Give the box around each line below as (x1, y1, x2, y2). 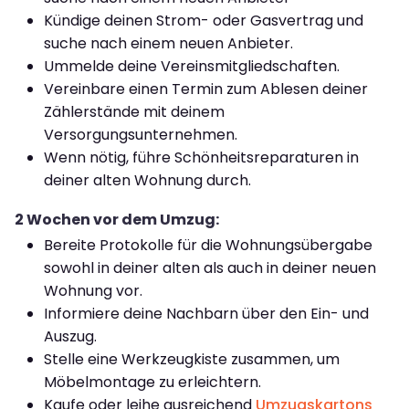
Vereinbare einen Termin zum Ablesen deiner (44, 78, 368, 100)
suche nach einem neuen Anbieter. (44, 32, 293, 54)
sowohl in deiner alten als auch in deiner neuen (44, 257, 376, 278)
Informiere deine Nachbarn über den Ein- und (44, 302, 369, 324)
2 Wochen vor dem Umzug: (15, 208, 219, 230)
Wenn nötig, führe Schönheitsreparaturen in (44, 146, 359, 168)
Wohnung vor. (44, 279, 142, 301)
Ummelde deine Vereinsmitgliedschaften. (44, 55, 340, 77)
